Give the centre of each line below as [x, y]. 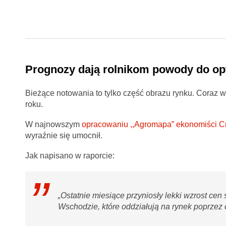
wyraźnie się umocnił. [64, 136]
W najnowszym [53, 125]
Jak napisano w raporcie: [70, 156]
